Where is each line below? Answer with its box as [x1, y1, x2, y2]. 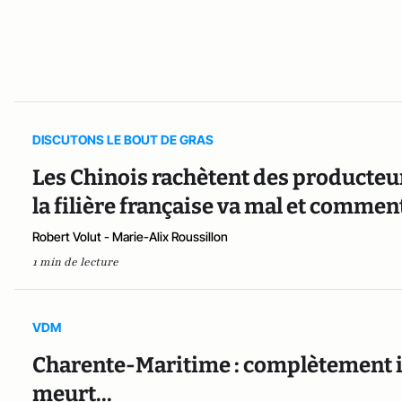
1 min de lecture [32, 255, 118, 270]
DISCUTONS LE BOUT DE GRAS [32, 132, 214, 148]
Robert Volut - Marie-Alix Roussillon [32, 229, 228, 245]
